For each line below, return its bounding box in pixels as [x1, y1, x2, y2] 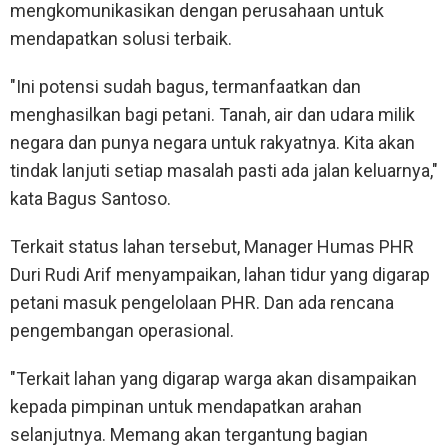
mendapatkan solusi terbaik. [10, 28, 232, 50]
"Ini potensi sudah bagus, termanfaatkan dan [10, 76, 361, 98]
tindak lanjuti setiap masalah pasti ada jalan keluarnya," [10, 160, 438, 182]
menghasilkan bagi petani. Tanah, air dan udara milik [10, 104, 415, 126]
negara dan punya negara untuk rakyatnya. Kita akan [10, 132, 415, 154]
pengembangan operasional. [10, 320, 234, 342]
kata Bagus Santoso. [10, 188, 171, 210]
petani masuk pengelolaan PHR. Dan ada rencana [10, 292, 394, 314]
